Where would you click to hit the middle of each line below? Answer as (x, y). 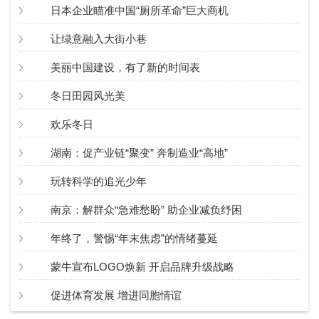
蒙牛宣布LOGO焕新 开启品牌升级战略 (142, 266)
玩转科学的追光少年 (99, 181)
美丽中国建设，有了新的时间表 (125, 67)
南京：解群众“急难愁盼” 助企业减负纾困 (146, 209)
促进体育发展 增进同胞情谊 (116, 295)
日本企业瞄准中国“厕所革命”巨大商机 (140, 10)
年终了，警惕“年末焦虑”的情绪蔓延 (134, 238)
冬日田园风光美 (88, 95)
